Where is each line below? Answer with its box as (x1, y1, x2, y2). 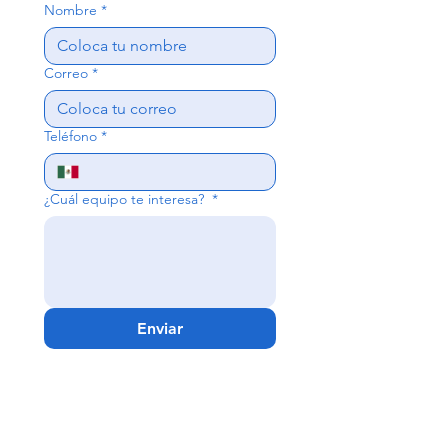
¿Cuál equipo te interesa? (44, 190, 208, 208)
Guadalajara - (82, 385, 236, 418)
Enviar (137, 319, 183, 338)
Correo (44, 64, 88, 82)
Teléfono (44, 127, 97, 145)
